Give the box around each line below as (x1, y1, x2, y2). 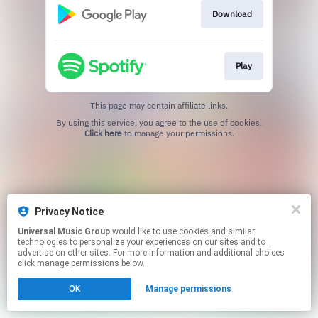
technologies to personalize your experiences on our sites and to (18, 237, 265, 247)
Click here (84, 128, 122, 139)
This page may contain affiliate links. (90, 100, 228, 111)
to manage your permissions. (121, 128, 234, 139)
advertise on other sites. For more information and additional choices (18, 248, 285, 258)
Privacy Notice (35, 206, 104, 217)
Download (212, 8, 252, 19)
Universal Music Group (18, 226, 110, 236)
